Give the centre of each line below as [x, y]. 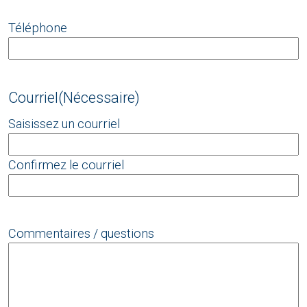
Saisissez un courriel [64, 124]
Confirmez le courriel [66, 165]
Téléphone [38, 28]
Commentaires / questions [81, 234]
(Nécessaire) [99, 98]
